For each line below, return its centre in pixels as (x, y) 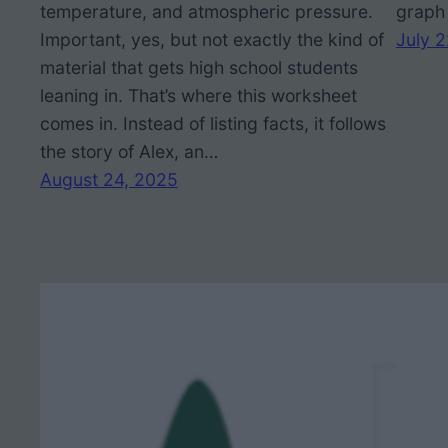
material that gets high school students (199, 67)
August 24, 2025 (109, 179)
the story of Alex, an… (129, 151)
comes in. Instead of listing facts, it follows (213, 123)
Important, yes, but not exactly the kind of (212, 39)
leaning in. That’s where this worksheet (198, 95)
